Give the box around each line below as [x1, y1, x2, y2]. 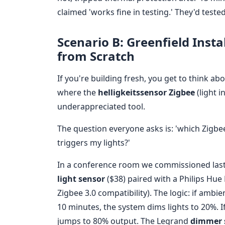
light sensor [57, 173, 105, 185]
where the [57, 87, 98, 98]
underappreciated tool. [57, 101, 145, 113]
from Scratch [57, 48, 135, 65]
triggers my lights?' [57, 137, 130, 149]
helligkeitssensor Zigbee [98, 87, 195, 98]
